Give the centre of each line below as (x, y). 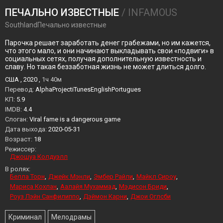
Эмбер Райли (113, 176)
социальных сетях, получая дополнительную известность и (103, 59)
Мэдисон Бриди (143, 186)
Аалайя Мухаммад (88, 186)
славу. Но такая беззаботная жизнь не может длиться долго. (106, 67)
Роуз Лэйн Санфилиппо (45, 196)
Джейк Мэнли (69, 176)
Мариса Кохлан (33, 186)
